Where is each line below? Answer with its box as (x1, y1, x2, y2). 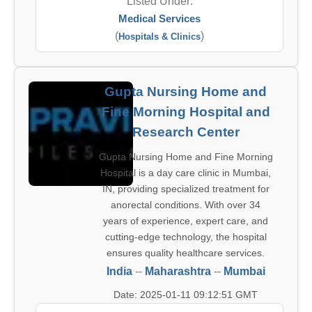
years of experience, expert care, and (103, 215, 268, 226)
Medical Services (118, 13, 201, 24)
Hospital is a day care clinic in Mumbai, (100, 167, 271, 178)
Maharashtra (144, 265, 211, 277)
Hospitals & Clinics (118, 31, 201, 42)
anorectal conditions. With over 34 (111, 199, 260, 210)
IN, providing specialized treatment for (102, 183, 270, 194)
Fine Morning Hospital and (101, 104, 270, 119)
